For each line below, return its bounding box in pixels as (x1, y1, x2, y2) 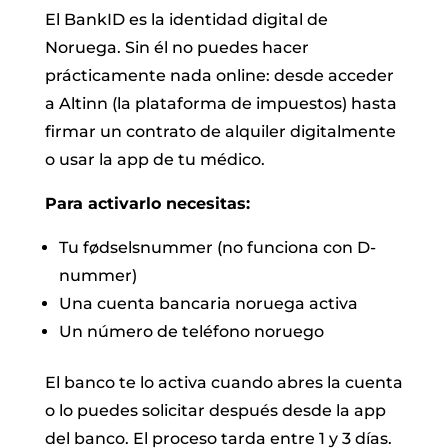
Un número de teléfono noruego (58, 321, 324, 341)
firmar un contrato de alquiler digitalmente (44, 121, 396, 141)
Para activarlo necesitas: (44, 193, 250, 213)
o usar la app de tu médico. (44, 149, 265, 169)
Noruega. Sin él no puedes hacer (44, 37, 309, 57)
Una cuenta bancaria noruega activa (58, 293, 358, 313)
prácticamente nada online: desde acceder (44, 65, 394, 85)
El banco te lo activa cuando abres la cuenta (44, 372, 403, 392)
